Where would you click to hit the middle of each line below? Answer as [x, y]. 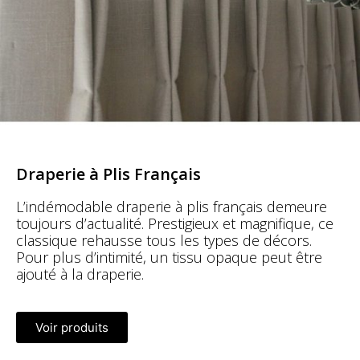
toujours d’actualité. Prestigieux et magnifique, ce [175, 224]
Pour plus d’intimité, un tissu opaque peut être [169, 258]
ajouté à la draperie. [82, 274]
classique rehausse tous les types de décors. [164, 241]
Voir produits [72, 328]
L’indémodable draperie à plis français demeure [172, 207]
